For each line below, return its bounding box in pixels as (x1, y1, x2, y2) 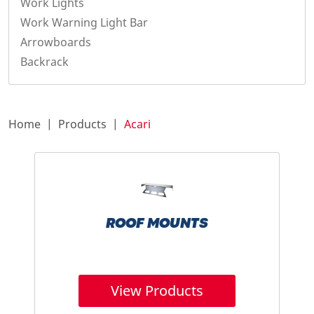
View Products (110, 281, 203, 301)
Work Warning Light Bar (20, 15, 148, 30)
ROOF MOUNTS (105, 218, 208, 231)
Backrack (20, 54, 69, 69)
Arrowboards (20, 34, 91, 50)
